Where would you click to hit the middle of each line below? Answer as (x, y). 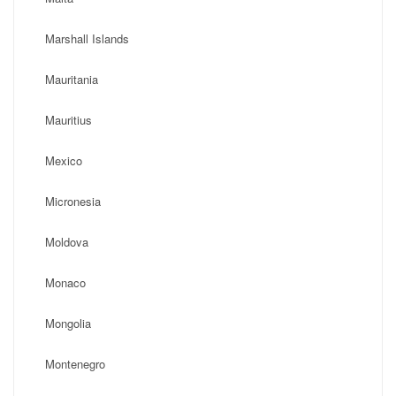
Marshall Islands (87, 38)
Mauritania (72, 79)
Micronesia (73, 201)
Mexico (64, 160)
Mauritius (69, 120)
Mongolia (68, 323)
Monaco (65, 282)
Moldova (67, 242)
